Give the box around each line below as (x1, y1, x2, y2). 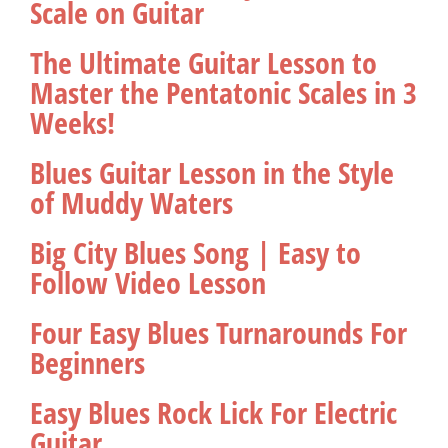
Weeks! (30, 101, 115, 143)
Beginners (30, 341, 145, 383)
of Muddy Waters (30, 181, 233, 223)
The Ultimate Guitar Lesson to (30, 41, 377, 83)
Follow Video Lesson (30, 261, 266, 303)
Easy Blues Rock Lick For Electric (30, 391, 397, 433)
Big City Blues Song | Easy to (30, 231, 361, 273)
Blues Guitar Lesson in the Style (30, 151, 394, 193)
